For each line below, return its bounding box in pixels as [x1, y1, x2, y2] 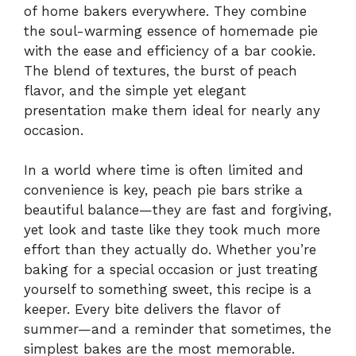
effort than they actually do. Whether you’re [24, 242, 316, 258]
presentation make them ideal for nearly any [24, 102, 320, 118]
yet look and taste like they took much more [24, 222, 320, 238]
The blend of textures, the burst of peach [24, 62, 297, 79]
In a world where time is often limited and [24, 162, 304, 179]
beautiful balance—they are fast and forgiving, [24, 202, 331, 219]
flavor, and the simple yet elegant [24, 82, 246, 99]
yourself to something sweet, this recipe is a [24, 281, 311, 298]
